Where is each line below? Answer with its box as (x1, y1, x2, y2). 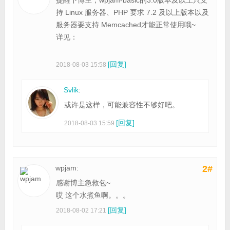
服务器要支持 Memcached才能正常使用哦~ (55, 20, 196, 29)
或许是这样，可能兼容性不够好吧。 (64, 100, 179, 109)
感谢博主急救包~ (55, 178, 110, 187)
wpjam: (55, 163, 79, 172)
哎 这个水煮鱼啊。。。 (55, 190, 130, 199)
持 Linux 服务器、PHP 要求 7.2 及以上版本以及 (55, 8, 209, 16)
